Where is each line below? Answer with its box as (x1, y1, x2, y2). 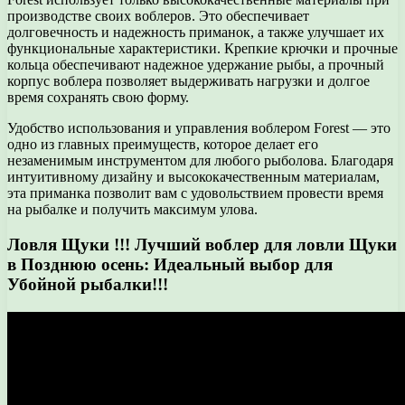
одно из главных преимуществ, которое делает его (7, 137, 318, 153)
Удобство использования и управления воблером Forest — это (7, 120, 391, 137)
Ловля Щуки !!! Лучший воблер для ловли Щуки (7, 234, 397, 254)
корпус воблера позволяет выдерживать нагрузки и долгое (7, 73, 370, 89)
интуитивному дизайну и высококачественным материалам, (7, 169, 380, 185)
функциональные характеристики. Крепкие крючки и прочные (7, 41, 398, 57)
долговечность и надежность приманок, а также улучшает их (7, 24, 384, 41)
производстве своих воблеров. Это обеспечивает (7, 8, 309, 24)
